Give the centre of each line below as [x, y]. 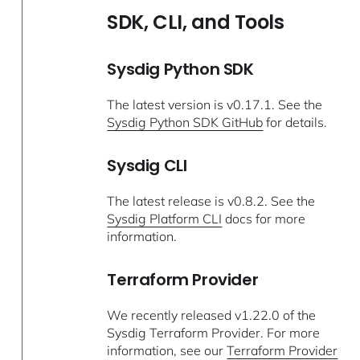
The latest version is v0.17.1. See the [215, 105]
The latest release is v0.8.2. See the [211, 201]
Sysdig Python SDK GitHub [185, 123]
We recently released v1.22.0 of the [212, 315]
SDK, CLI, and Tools [196, 22]
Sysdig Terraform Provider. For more [214, 333]
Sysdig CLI [147, 166]
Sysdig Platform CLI [165, 219]
